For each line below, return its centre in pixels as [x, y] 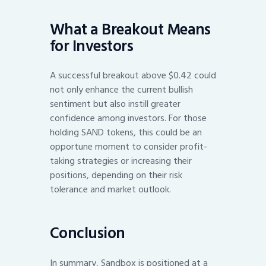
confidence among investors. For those [128, 118]
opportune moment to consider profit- [129, 147]
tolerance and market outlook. [110, 190]
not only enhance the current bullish [121, 90]
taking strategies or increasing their [121, 161]
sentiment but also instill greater [115, 104]
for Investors [92, 46]
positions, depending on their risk [116, 175]
